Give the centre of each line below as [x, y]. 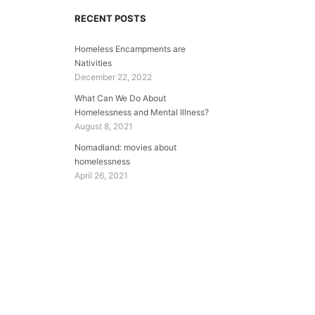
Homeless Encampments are [130, 49]
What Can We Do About [120, 98]
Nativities [93, 63]
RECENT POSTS [110, 18]
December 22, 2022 [113, 77]
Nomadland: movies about [126, 147]
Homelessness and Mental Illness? [142, 112]
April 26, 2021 [101, 175]
